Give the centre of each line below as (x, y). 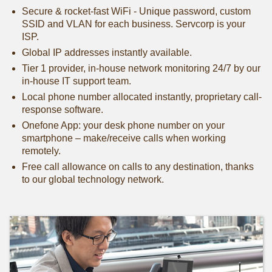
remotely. (41, 151)
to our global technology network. (93, 180)
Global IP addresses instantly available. (107, 53)
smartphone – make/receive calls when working (124, 138)
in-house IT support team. (76, 81)
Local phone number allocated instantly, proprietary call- (141, 97)
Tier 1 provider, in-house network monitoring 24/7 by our (141, 69)
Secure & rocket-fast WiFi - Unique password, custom (136, 12)
